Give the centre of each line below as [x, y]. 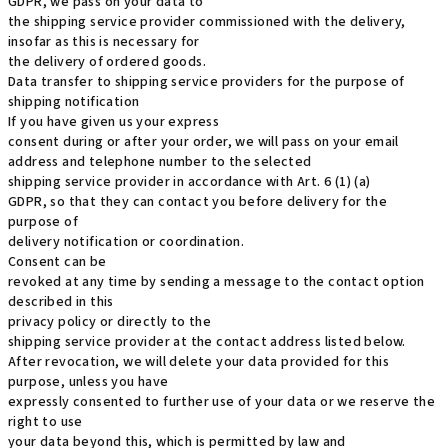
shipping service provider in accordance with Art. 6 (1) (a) [189, 182]
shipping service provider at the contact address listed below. [207, 342]
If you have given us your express [114, 122]
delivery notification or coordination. [126, 242]
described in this [61, 302]
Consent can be [57, 262]
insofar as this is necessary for [104, 42]
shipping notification [74, 102]
